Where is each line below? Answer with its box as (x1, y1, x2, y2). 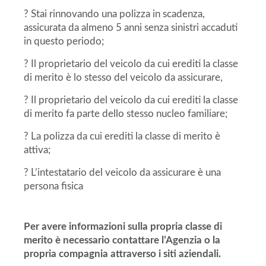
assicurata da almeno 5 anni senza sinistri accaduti (24, 23, 237, 33)
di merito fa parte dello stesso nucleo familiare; (24, 109, 227, 119)
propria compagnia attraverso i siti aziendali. (24, 249, 223, 259)
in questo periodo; (24, 36, 104, 47)
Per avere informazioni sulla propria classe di (24, 221, 222, 232)
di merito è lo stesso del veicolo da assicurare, (24, 72, 225, 83)
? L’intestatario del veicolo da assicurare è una (24, 167, 221, 178)
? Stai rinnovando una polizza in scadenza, (24, 9, 205, 20)
